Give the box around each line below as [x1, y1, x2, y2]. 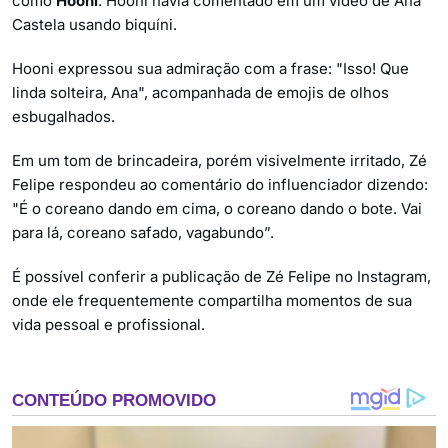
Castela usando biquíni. [12, 14, 177, 34]
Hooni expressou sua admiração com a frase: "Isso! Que [12, 58, 409, 78]
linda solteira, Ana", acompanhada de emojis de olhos [12, 82, 389, 102]
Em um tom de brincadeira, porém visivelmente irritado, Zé [12, 150, 427, 170]
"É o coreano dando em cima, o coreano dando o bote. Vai [12, 198, 422, 218]
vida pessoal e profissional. [12, 314, 205, 334]
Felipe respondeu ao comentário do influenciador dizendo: [12, 174, 428, 194]
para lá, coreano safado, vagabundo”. [12, 222, 274, 242]
